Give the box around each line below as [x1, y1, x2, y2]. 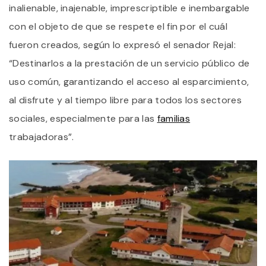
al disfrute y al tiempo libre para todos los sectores [9, 94, 242, 107]
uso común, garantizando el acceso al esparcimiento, [9, 75, 249, 88]
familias [157, 112, 191, 125]
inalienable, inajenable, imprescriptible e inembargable [9, 2, 250, 15]
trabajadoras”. [9, 131, 74, 144]
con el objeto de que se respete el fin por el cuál [9, 20, 228, 33]
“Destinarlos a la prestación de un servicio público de [9, 57, 250, 70]
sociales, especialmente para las [9, 112, 157, 125]
